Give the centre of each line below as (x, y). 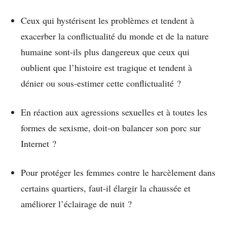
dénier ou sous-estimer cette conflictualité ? (101, 83)
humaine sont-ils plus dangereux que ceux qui (105, 52)
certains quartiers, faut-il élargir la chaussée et (106, 188)
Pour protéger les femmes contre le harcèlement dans (118, 173)
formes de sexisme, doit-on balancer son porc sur (111, 128)
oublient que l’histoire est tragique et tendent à (106, 68)
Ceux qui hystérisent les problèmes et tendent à (107, 21)
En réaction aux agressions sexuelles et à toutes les (114, 112)
